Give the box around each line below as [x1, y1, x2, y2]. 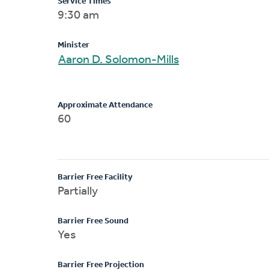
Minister [58, 40, 89, 50]
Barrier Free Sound [58, 216, 128, 226]
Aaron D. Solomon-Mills [92, 53, 179, 66]
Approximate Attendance [58, 100, 153, 110]
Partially [58, 185, 98, 198]
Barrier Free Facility [58, 172, 133, 182]
